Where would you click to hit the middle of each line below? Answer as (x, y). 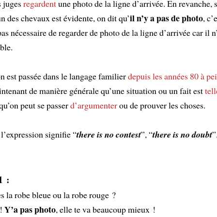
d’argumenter (93, 105)
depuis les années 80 (163, 76)
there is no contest (108, 134)
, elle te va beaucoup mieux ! (105, 209)
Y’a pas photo (30, 209)
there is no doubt (182, 134)
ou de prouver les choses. (161, 105)
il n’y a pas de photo (166, 18)
